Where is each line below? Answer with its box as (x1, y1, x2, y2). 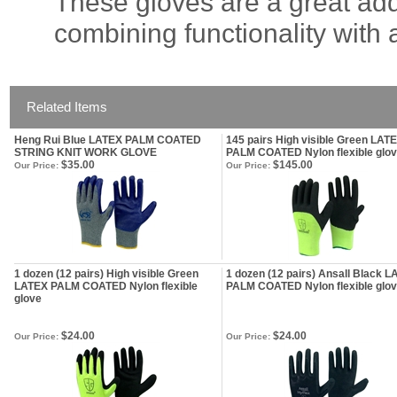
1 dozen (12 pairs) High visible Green (14, 268, 198, 280)
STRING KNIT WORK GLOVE (14, 146, 157, 159)
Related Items (27, 99, 107, 114)
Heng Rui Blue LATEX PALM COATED (14, 134, 201, 146)
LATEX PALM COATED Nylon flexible (14, 280, 198, 292)
